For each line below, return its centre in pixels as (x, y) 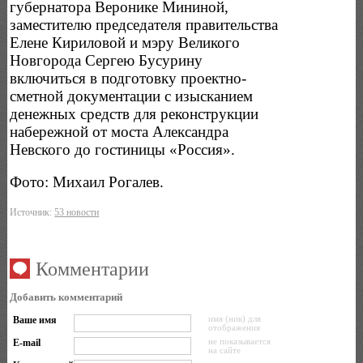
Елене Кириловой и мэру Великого (125, 42)
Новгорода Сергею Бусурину (107, 60)
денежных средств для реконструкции (135, 113)
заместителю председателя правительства (144, 24)
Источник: (32, 212)
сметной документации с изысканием (132, 96)
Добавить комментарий (66, 297)
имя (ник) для (234, 318)
